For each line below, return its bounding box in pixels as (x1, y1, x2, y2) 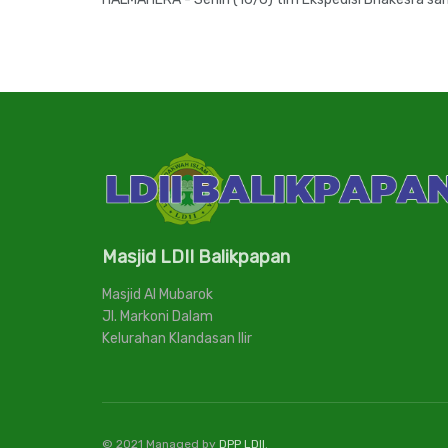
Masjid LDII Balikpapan (102, 245, 290, 268)
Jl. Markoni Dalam (102, 307, 213, 325)
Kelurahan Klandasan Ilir (102, 329, 252, 347)
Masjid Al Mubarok (102, 285, 213, 303)
